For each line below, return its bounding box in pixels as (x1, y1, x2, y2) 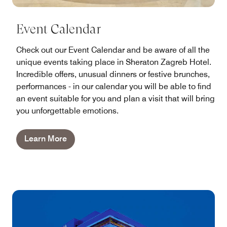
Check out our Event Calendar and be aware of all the (16, 45, 210, 55)
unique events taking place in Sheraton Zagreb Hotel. (16, 57, 211, 67)
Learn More (24, 134, 67, 144)
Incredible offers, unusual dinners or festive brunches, (16, 69, 210, 80)
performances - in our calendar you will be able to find (16, 82, 211, 92)
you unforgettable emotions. (16, 106, 119, 116)
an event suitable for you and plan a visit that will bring (16, 94, 215, 104)
